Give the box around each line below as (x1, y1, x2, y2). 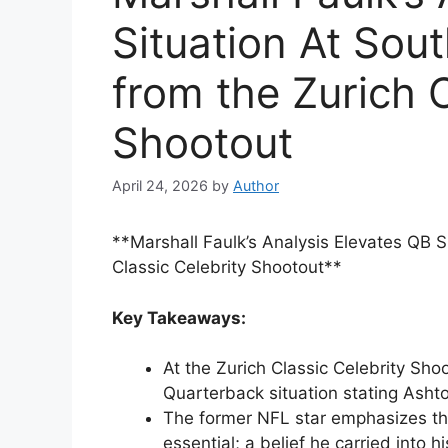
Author (233, 177, 279, 195)
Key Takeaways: (112, 307, 246, 328)
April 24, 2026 (112, 177, 208, 195)
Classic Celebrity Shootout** (112, 257, 342, 278)
